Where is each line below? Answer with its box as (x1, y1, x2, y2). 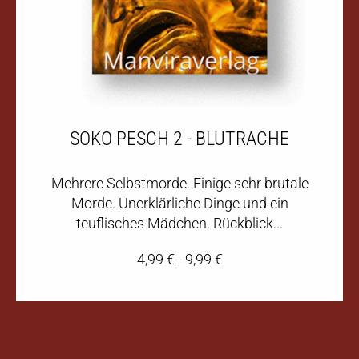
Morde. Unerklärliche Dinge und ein (71, 194, 288, 212)
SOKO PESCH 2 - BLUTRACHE (70, 127, 289, 150)
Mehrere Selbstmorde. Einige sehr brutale (50, 174, 309, 192)
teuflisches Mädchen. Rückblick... (76, 214, 283, 232)
